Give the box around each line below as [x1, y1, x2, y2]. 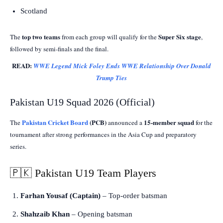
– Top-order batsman [101, 191, 167, 200]
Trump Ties [96, 73, 127, 82]
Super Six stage [158, 31, 201, 41]
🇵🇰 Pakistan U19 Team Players [10, 166, 156, 179]
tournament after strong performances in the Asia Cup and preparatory [10, 129, 197, 139]
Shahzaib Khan [20, 210, 70, 218]
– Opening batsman [70, 210, 132, 218]
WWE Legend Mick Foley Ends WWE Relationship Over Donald [33, 61, 211, 70]
